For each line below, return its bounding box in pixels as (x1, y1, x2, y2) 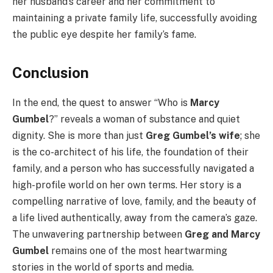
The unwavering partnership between (12, 228, 185, 240)
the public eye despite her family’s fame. (12, 28, 196, 40)
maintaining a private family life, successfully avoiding (12, 12, 257, 24)
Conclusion (12, 63, 89, 81)
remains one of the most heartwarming (49, 244, 227, 257)
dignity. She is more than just (12, 129, 146, 141)
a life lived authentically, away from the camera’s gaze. (12, 211, 257, 224)
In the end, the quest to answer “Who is (12, 96, 190, 108)
